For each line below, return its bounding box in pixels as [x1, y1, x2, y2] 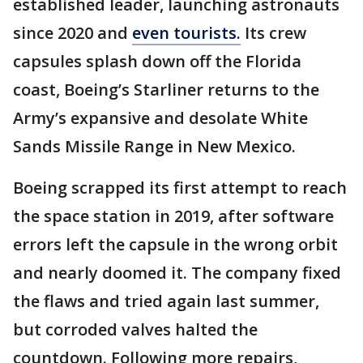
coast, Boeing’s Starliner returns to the [13, 79, 319, 101]
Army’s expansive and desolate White [13, 107, 308, 130]
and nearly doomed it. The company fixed [13, 262, 341, 284]
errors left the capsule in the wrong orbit [13, 233, 338, 256]
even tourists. [132, 22, 241, 45]
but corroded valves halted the [13, 318, 258, 341]
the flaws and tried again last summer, [13, 290, 319, 313]
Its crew [241, 22, 306, 45]
